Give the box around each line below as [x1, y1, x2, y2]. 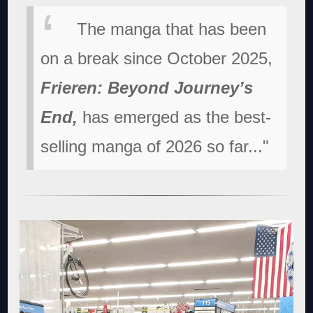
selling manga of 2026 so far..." [41, 136, 270, 156]
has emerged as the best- [78, 107, 272, 126]
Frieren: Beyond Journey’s [41, 78, 254, 97]
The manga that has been [77, 19, 267, 38]
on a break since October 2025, [41, 48, 273, 68]
